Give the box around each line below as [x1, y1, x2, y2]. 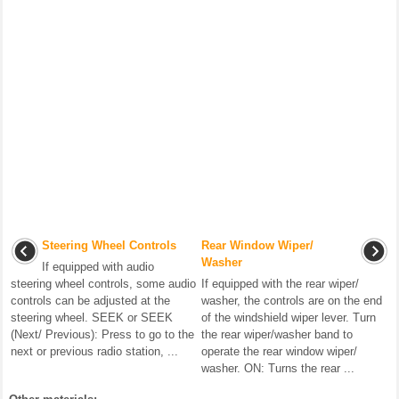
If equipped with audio [42, 260, 154, 274]
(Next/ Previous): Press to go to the [11, 328, 194, 342]
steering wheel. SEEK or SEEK [11, 311, 173, 325]
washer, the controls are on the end [201, 294, 382, 308]
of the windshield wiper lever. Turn [201, 311, 376, 325]
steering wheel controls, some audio [11, 277, 196, 291]
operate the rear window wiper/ [201, 345, 357, 359]
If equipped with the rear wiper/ [201, 277, 359, 291]
